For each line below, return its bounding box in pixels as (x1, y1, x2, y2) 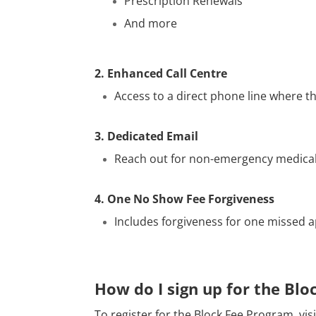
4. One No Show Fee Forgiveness (95, 191, 275, 207)
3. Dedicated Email (95, 128, 199, 145)
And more (124, 16, 178, 32)
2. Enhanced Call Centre (95, 66, 228, 82)
